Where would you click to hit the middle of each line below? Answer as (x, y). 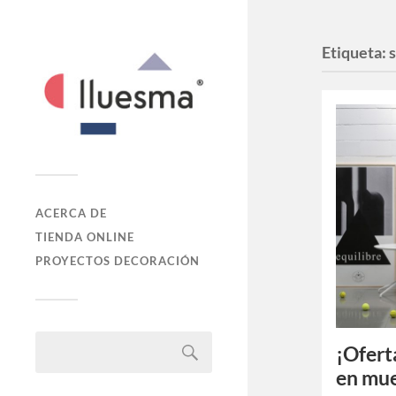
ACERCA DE (71, 213)
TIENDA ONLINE (85, 236)
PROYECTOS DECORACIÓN (118, 260)
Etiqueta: (356, 53)
